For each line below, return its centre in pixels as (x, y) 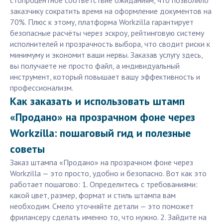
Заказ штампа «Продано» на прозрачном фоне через (102, 163)
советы (27, 149)
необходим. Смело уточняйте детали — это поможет (102, 206)
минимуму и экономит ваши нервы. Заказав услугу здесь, (106, 55)
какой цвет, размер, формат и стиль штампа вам (93, 195)
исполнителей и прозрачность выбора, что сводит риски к (110, 44)
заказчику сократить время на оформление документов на (111, 11)
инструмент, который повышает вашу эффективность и (105, 77)
